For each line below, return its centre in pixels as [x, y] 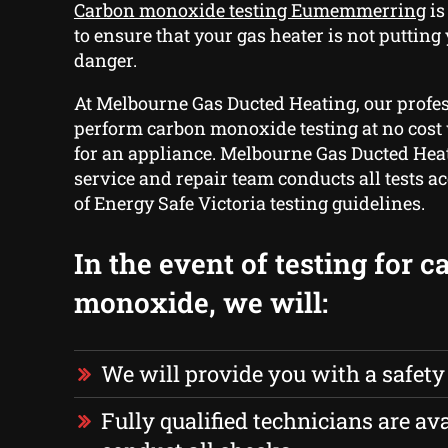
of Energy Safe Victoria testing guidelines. [249, 203]
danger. [105, 60]
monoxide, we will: [200, 303]
